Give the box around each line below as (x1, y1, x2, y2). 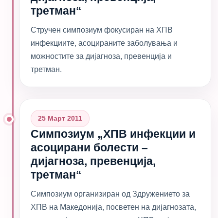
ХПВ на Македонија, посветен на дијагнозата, (31, 203, 196, 211)
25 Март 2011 (38, 114, 82, 122)
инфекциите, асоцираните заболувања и (31, 39, 178, 47)
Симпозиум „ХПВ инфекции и (31, 127, 196, 140)
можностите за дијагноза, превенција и (31, 52, 172, 60)
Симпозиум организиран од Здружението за (31, 190, 190, 198)
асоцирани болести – (31, 141, 148, 154)
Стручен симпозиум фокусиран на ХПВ (31, 26, 173, 34)
